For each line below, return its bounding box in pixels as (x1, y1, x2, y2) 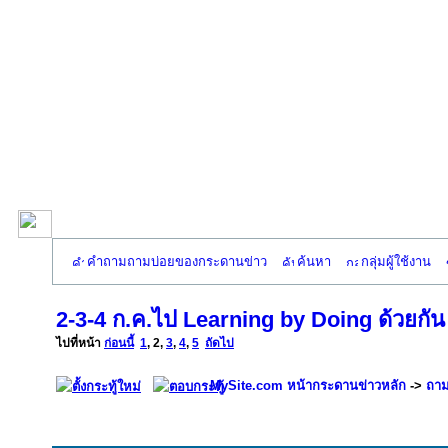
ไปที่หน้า (56, 336, 104, 350)
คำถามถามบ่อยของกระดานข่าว (87, 254, 267, 269)
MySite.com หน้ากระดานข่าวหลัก (210, 378, 406, 393)
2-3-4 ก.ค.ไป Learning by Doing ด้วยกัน (56, 307, 445, 332)
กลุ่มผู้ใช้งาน (361, 254, 431, 269)
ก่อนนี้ (104, 336, 134, 350)
